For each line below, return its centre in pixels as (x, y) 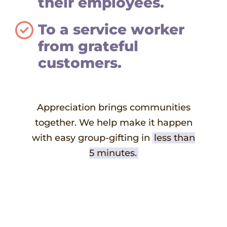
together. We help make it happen (113, 122)
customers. (80, 63)
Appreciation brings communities (113, 107)
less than (175, 138)
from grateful (88, 46)
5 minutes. (113, 153)
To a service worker (111, 29)
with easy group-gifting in (92, 138)
